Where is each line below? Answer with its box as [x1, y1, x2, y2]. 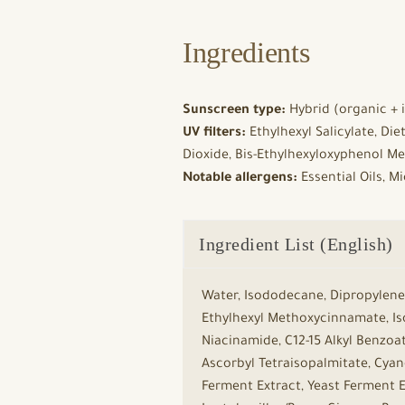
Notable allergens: [183, 172, 297, 186]
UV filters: [183, 127, 246, 141]
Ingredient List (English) [199, 234, 393, 254]
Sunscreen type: [183, 104, 286, 118]
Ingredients [183, 36, 310, 69]
